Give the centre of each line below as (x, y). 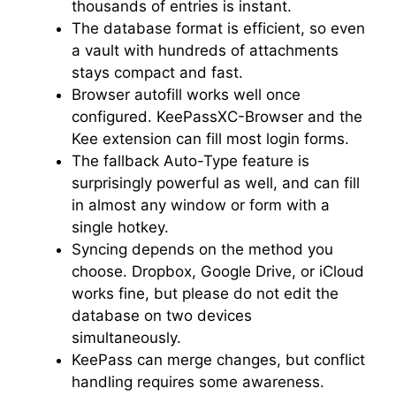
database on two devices (162, 315)
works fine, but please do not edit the (205, 293)
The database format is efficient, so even (218, 28)
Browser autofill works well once (186, 94)
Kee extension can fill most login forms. (213, 138)
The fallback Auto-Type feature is (190, 160)
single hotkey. (122, 227)
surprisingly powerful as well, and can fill (216, 183)
